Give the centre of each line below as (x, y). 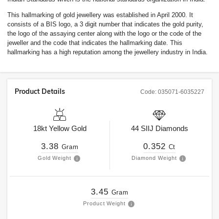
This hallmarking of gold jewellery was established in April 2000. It (100, 15)
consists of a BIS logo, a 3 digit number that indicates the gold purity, (105, 24)
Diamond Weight (154, 158)
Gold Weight (55, 158)
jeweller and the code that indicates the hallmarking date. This (95, 43)
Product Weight (104, 203)
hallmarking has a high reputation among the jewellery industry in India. (108, 52)
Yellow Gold (67, 128)
